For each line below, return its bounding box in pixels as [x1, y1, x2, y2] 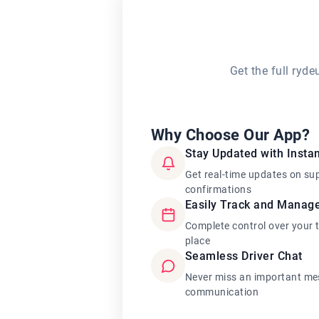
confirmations [185, 184, 252, 195]
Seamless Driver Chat [185, 249, 303, 263]
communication [185, 286, 259, 298]
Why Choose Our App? [151, 126, 310, 144]
